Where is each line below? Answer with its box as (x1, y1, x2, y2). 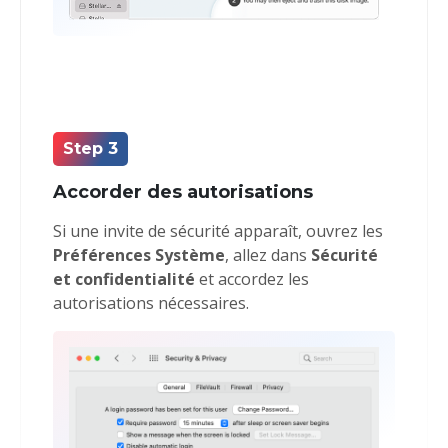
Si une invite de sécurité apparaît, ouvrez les (52, 219, 383, 242)
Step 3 (62, 138, 118, 158)
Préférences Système (52, 243, 225, 266)
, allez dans (224, 243, 311, 266)
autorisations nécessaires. (52, 291, 249, 314)
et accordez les (194, 267, 309, 290)
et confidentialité (52, 267, 195, 290)
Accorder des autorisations (52, 180, 313, 203)
